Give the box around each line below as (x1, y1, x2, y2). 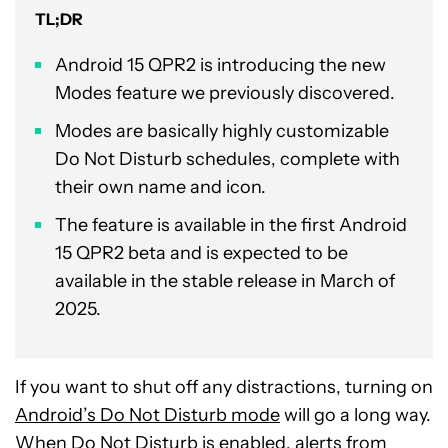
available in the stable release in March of (55, 269, 395, 292)
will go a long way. (280, 403, 431, 426)
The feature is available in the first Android (55, 213, 407, 236)
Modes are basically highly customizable (55, 119, 389, 142)
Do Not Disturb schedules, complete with (55, 147, 400, 170)
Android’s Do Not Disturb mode (15, 403, 280, 426)
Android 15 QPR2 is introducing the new (55, 53, 386, 76)
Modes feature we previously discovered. (55, 81, 395, 104)
